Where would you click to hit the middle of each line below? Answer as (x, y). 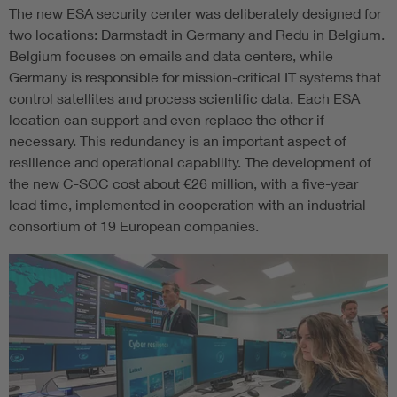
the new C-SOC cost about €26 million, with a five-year (183, 183)
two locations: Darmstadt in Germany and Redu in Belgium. (197, 35)
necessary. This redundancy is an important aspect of (178, 141)
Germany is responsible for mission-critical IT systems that (195, 77)
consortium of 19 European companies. (134, 226)
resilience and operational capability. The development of (190, 162)
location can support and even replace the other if (167, 120)
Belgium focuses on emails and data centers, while (171, 56)
